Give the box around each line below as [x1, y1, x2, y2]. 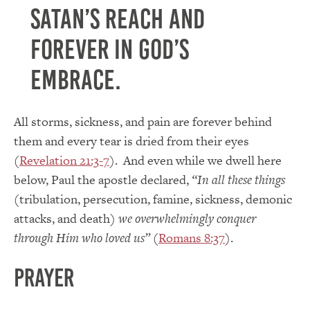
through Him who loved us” [14, 228, 150, 246]
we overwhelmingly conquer [118, 209, 256, 227]
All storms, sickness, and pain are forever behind [14, 112, 272, 130]
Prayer [14, 264, 74, 292]
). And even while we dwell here [109, 151, 282, 169]
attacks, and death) [14, 209, 118, 227]
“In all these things [192, 170, 285, 188]
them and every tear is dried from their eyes [14, 131, 249, 149]
